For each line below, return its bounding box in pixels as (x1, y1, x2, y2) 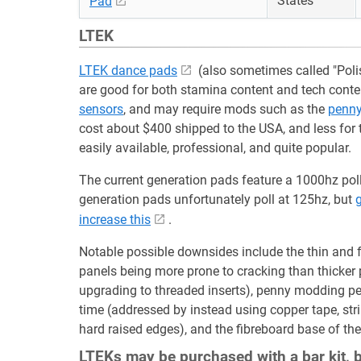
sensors (79, 102, 123, 117)
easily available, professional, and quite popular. (79, 140, 351, 156)
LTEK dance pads (79, 63, 177, 78)
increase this (79, 212, 151, 227)
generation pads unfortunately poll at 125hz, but (79, 192, 355, 207)
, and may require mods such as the (123, 102, 328, 117)
